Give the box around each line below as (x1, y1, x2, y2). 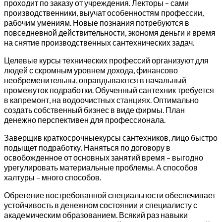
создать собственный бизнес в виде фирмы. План (4, 105, 185, 115)
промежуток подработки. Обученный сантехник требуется (4, 85, 214, 95)
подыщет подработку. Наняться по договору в (4, 143, 170, 153)
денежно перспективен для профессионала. (4, 115, 166, 125)
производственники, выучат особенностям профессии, (4, 8, 204, 18)
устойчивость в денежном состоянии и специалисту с (4, 200, 197, 210)
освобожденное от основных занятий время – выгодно (4, 153, 203, 163)
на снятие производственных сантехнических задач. (4, 38, 194, 48)
